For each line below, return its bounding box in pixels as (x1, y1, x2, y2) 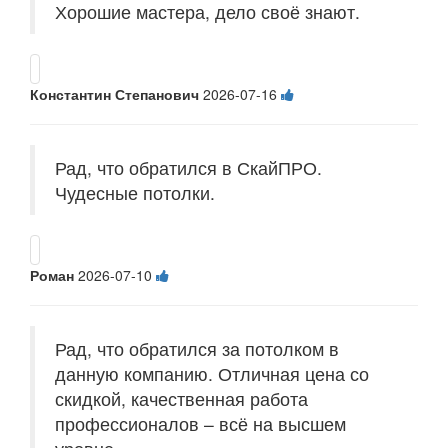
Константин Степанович (30, 84, 199, 105)
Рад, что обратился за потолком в (55, 336, 339, 362)
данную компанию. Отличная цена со (55, 361, 369, 387)
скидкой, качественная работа (55, 386, 308, 412)
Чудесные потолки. (55, 180, 215, 206)
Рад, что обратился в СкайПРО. (55, 155, 322, 181)
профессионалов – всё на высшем (55, 411, 346, 437)
